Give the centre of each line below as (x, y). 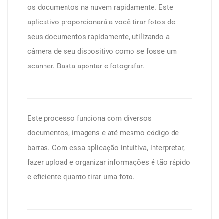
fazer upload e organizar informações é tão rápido (109, 162)
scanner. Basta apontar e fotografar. (86, 66)
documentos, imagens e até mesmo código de (103, 133)
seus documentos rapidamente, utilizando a (99, 37)
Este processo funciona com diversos (89, 118)
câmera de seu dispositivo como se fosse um (102, 51)
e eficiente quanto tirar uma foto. (81, 177)
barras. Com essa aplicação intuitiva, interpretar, (106, 148)
